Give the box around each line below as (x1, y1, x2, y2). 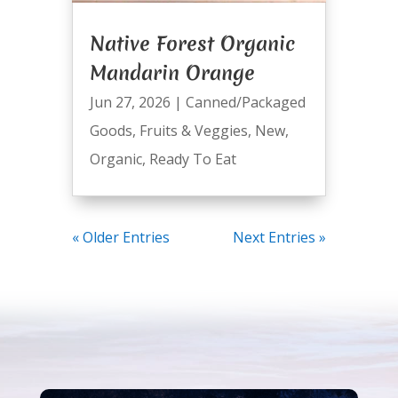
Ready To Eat (148, 149, 236, 170)
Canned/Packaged (185, 92, 306, 113)
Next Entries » (233, 227, 327, 248)
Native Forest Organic (89, 30, 295, 58)
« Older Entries (71, 227, 170, 248)
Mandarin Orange (89, 60, 255, 87)
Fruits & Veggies (139, 121, 248, 141)
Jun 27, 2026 (89, 92, 171, 113)
